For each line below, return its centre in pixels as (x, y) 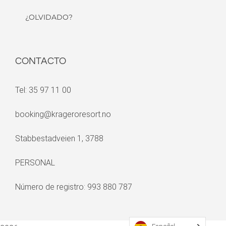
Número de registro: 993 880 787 (74, 187)
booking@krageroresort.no (63, 115)
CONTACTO (41, 61)
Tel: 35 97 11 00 (43, 90)
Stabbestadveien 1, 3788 (59, 139)
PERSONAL (35, 163)
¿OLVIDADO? (49, 17)
